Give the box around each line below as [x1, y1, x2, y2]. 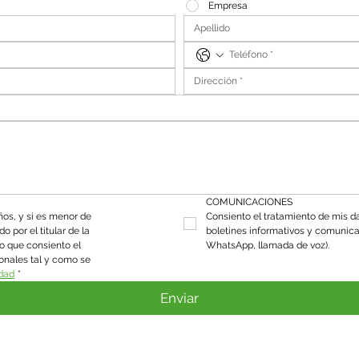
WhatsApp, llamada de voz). [205, 240, 329, 251]
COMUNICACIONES [205, 196, 292, 208]
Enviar [159, 290, 199, 306]
